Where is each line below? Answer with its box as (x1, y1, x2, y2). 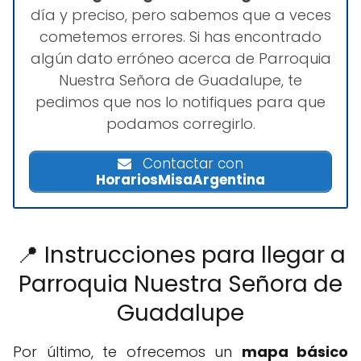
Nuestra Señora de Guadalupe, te (59, 69, 302, 90)
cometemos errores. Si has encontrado (39, 26, 322, 47)
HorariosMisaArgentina (96, 170, 265, 190)
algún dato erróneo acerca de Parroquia (30, 48, 331, 68)
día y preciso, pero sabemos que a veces (30, 4, 331, 25)
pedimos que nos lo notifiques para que (35, 91, 326, 112)
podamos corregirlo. (106, 113, 255, 134)
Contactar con (138, 154, 243, 174)
